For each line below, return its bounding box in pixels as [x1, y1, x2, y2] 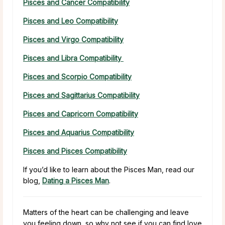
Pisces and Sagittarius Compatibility [23, 90, 140, 99]
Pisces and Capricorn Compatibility [23, 109, 138, 118]
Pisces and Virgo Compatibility [23, 35, 124, 44]
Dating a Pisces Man [42, 176, 109, 185]
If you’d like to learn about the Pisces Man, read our [23, 165, 194, 174]
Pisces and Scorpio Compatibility [23, 72, 132, 81]
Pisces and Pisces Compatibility [23, 146, 127, 155]
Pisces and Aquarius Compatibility [23, 128, 134, 137]
